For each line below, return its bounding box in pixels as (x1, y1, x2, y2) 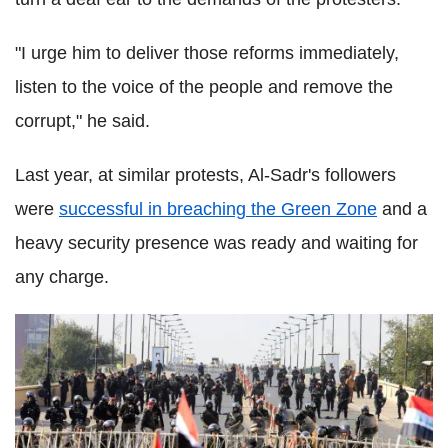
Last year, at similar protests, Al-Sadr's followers (15, 164, 396, 185)
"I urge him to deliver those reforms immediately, (15, 42, 399, 63)
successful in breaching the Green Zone (59, 198, 377, 219)
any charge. (15, 266, 109, 287)
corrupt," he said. (15, 110, 150, 131)
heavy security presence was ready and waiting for (15, 232, 418, 253)
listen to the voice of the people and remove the (15, 76, 393, 97)
